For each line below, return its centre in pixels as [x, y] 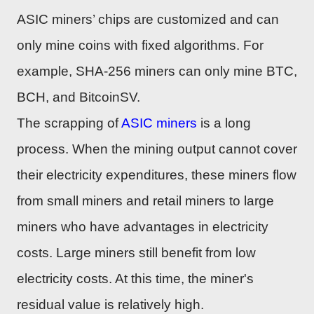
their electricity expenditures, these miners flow [157, 175]
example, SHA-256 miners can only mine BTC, [157, 71]
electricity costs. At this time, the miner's [135, 278]
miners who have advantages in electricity [143, 226]
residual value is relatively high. [110, 304]
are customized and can [205, 19]
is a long [224, 123]
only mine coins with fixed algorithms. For [140, 45]
